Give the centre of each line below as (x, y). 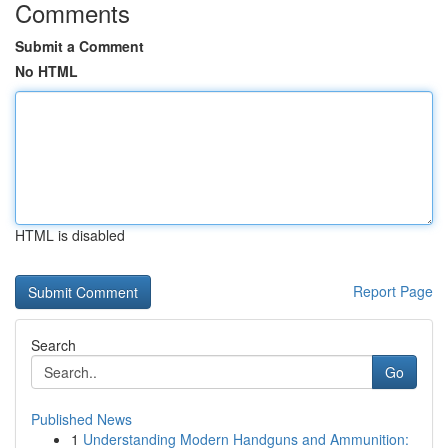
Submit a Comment (79, 46)
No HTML (46, 71)
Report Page (393, 291)
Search (53, 345)
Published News (81, 419)
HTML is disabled (70, 235)
